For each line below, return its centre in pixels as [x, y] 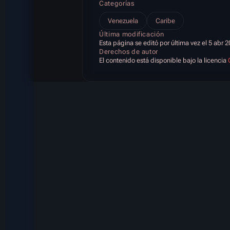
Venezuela [123, 21]
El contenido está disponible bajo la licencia [164, 61]
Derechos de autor [129, 52]
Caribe [165, 21]
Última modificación [132, 34]
